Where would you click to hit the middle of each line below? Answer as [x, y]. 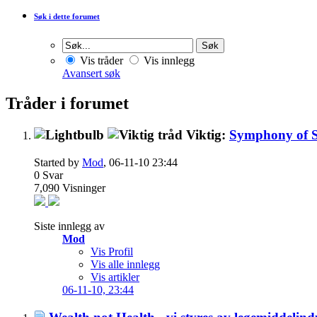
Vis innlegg [168, 61]
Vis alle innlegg [125, 264]
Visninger [84, 188]
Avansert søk [91, 74]
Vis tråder [100, 61]
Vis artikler [115, 277]
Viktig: [208, 135]
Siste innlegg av [69, 226]
